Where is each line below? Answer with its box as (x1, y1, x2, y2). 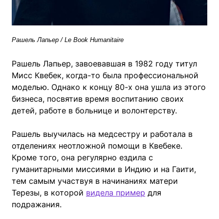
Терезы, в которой (12, 187, 86, 197)
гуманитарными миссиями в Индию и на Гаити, (12, 164, 196, 174)
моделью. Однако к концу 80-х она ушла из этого (12, 82, 206, 92)
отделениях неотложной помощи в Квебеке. (12, 140, 182, 151)
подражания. (12, 199, 62, 209)
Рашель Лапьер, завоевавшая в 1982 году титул (12, 58, 197, 68)
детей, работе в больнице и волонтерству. (12, 105, 177, 115)
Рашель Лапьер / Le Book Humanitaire (12, 36, 124, 44)
